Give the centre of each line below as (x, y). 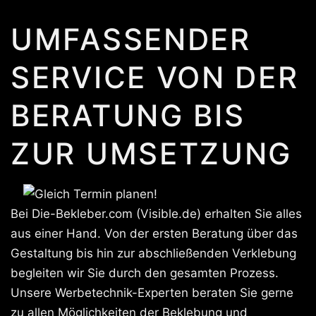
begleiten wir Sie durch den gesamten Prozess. (145, 273)
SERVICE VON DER (155, 77)
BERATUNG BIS (128, 115)
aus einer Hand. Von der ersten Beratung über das (154, 233)
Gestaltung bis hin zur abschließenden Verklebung (153, 253)
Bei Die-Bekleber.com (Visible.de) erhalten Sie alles (156, 214)
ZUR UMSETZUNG (152, 153)
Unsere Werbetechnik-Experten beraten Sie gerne (152, 293)
